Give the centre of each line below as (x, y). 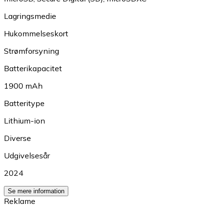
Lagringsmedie (30, 16)
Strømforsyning (31, 51)
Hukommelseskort (36, 33)
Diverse (17, 138)
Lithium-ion (24, 120)
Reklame (20, 201)
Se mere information (36, 191)
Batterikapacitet (33, 68)
